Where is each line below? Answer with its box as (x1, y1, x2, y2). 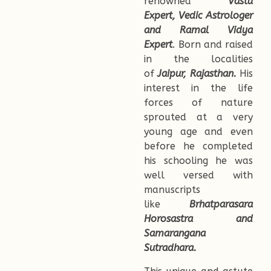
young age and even (143, 126, 253, 138)
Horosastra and (143, 213, 253, 225)
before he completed (143, 140, 253, 152)
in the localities (143, 53, 253, 65)
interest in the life (143, 82, 253, 94)
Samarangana (143, 227, 206, 240)
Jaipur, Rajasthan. (157, 68, 237, 80)
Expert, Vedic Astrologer (143, 10, 253, 22)
